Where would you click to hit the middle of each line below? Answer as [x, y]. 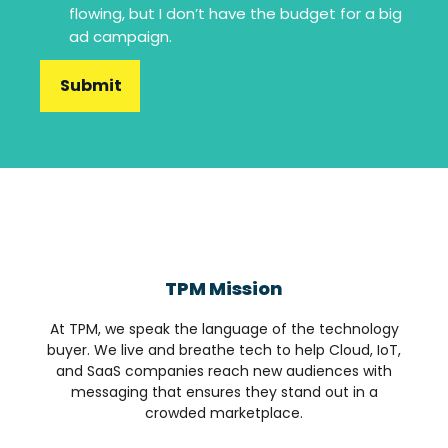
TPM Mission [224, 288]
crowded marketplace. [224, 412]
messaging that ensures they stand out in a [224, 391]
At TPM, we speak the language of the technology [224, 328]
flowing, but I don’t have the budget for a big [235, 13]
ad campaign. [120, 36]
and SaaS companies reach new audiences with [224, 370]
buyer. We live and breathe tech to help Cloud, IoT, [224, 349]
